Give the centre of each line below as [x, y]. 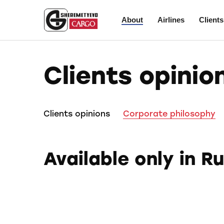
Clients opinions [77, 114]
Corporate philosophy [169, 114]
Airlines [171, 20]
